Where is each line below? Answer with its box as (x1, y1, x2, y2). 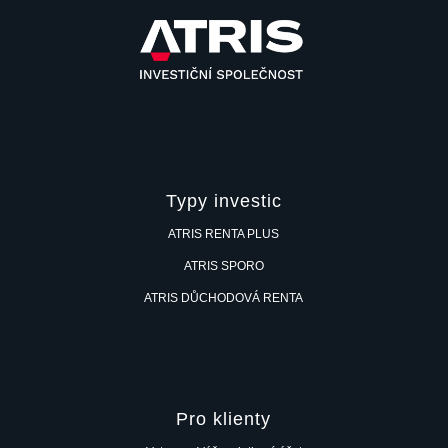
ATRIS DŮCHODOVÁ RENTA (144, 290, 304, 305)
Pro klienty (176, 409, 272, 430)
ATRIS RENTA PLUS (168, 226, 280, 241)
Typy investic (165, 190, 282, 211)
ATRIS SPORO (183, 258, 264, 273)
